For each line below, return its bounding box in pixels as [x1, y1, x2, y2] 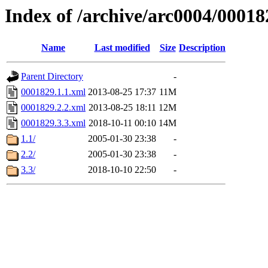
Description [179, 42, 226, 53]
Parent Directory [21, 71, 83, 82]
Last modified [94, 42, 150, 53]
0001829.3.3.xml [21, 118, 86, 129]
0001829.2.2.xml [21, 102, 86, 113]
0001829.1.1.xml [21, 87, 86, 98]
